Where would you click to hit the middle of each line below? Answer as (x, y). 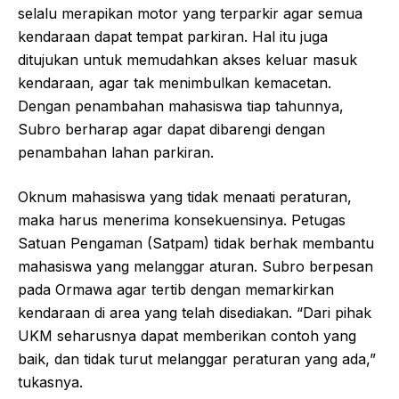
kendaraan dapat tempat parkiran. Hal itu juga (173, 37)
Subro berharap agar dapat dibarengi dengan (171, 130)
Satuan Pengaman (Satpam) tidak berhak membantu (196, 244)
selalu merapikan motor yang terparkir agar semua (190, 14)
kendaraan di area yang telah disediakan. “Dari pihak (195, 313)
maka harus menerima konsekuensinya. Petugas (182, 220)
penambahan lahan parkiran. (116, 153)
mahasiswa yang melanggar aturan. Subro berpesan (195, 267)
